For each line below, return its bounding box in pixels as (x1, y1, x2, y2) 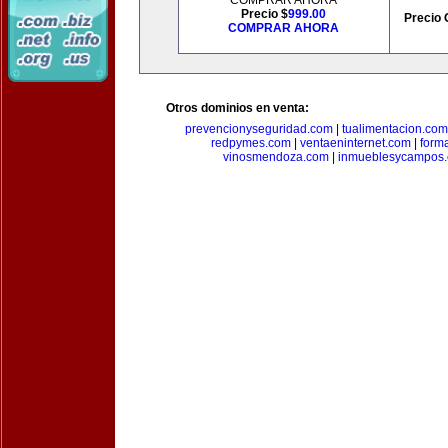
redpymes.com (211, 136, 291, 150)
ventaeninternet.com (300, 136, 411, 150)
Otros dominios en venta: (166, 101, 309, 115)
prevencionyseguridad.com (185, 122, 333, 136)
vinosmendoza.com (222, 150, 329, 164)
